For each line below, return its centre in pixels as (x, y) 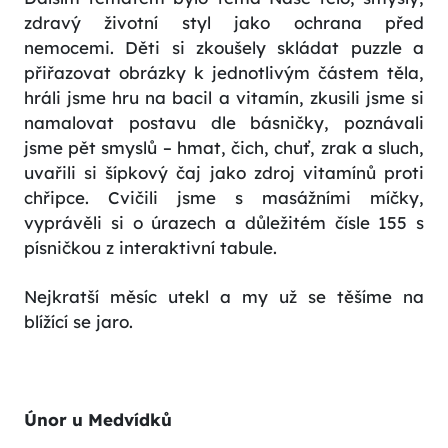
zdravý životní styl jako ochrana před (224, 23)
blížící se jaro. (78, 322)
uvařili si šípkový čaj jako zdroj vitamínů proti (224, 173)
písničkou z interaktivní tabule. (150, 248)
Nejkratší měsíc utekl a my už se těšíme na (224, 297)
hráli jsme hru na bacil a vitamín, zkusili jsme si (224, 98)
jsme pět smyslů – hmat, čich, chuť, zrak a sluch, (224, 148)
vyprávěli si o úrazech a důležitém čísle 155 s (224, 223)
